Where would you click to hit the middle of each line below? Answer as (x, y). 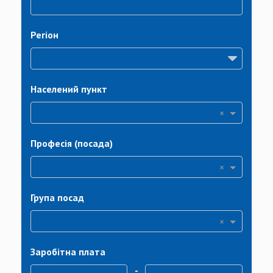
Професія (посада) (72, 143)
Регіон (44, 35)
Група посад (57, 197)
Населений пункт (69, 89)
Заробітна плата (68, 252)
